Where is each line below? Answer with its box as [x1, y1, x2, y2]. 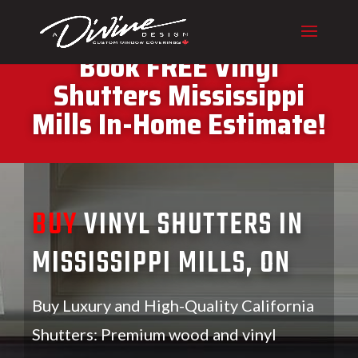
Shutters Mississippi [54, 73, 304, 118]
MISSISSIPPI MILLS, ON [32, 240, 292, 287]
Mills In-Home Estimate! [32, 101, 326, 147]
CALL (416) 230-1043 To [34, 15, 324, 61]
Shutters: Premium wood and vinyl [32, 324, 276, 344]
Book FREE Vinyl [79, 44, 279, 89]
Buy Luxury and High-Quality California [32, 295, 314, 315]
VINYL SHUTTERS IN [84, 201, 304, 249]
